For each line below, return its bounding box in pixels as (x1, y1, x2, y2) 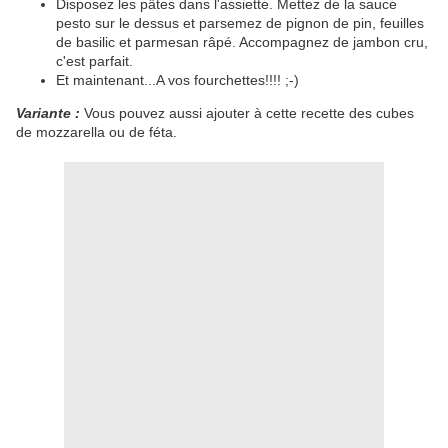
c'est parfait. (56, 53, 133, 70)
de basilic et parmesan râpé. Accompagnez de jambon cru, (56, 34, 428, 51)
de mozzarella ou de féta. (16, 124, 177, 141)
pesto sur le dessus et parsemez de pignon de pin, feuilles (56, 15, 424, 32)
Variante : (16, 105, 80, 122)
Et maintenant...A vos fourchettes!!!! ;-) (56, 72, 299, 89)
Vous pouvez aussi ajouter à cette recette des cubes (80, 105, 414, 122)
